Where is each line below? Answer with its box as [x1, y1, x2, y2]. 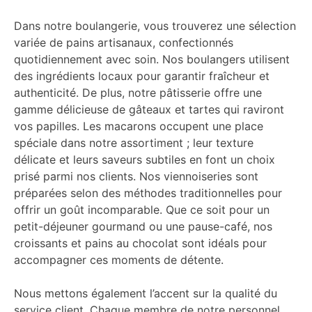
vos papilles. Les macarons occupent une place [14, 119, 263, 133]
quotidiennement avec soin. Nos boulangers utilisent [14, 52, 290, 66]
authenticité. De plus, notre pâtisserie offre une [14, 86, 262, 100]
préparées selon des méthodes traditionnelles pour [14, 186, 282, 200]
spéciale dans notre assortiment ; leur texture [14, 136, 253, 150]
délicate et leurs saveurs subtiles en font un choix [14, 153, 275, 166]
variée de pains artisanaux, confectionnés [14, 36, 233, 49]
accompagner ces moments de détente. [14, 253, 224, 267]
